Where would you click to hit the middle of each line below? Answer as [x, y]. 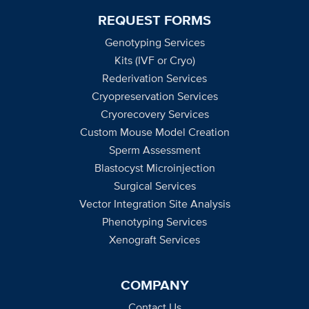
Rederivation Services [154, 78]
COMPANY [154, 285]
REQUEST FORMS [154, 20]
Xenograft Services [154, 239]
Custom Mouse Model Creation [154, 132]
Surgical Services [154, 186]
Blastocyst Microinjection [154, 168]
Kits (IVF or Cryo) [154, 60]
